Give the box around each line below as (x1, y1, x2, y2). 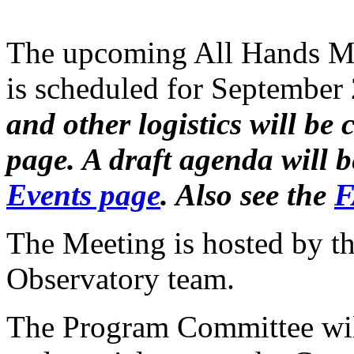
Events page (6, 178, 160, 213)
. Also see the (160, 178, 334, 213)
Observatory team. (6, 262, 235, 296)
